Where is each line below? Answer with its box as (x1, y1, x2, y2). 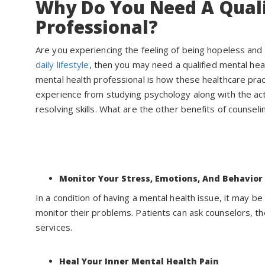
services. (35, 221, 75, 234)
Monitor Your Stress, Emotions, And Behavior (59, 173, 263, 185)
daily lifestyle (35, 59, 89, 71)
